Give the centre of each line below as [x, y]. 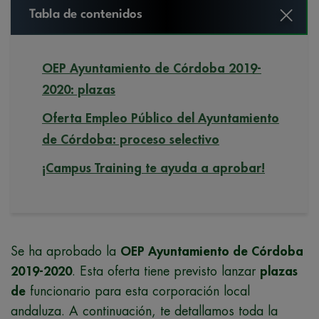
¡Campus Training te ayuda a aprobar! [153, 168]
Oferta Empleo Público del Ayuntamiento [161, 119]
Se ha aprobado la [66, 252]
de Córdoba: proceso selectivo [131, 140]
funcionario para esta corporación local [138, 292]
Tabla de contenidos [86, 15]
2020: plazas [79, 90]
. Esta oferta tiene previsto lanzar [166, 272]
